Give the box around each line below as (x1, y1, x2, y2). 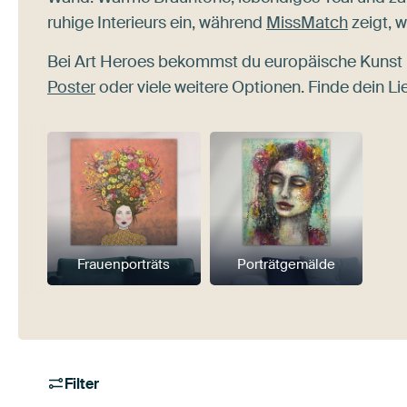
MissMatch (266, 12, 348, 34)
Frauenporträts (77, 254, 171, 273)
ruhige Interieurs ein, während (47, 12, 266, 34)
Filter (65, 373, 100, 393)
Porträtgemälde (236, 254, 335, 273)
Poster (47, 76, 95, 98)
